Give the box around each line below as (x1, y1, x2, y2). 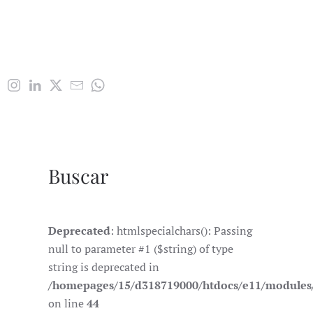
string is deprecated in (48, 259, 160, 275)
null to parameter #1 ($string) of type (48, 241, 234, 257)
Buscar (48, 163, 109, 189)
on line (48, 296, 87, 312)
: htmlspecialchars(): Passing (110, 223, 253, 239)
